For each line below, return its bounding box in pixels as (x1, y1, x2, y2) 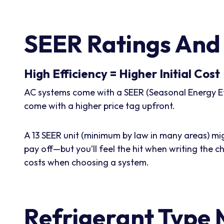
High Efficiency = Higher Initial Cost (24, 65, 220, 81)
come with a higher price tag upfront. (24, 99, 175, 111)
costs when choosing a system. (24, 156, 149, 168)
